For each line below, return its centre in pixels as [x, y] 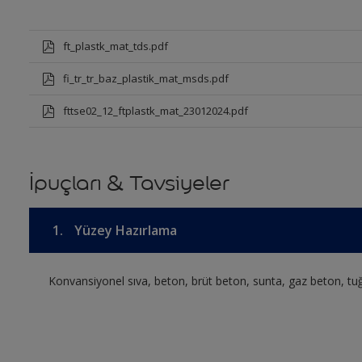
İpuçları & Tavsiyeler [129, 183]
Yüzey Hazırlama [124, 230]
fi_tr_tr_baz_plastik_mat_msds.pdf [145, 78]
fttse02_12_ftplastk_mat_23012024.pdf [155, 111]
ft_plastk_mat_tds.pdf [115, 46]
